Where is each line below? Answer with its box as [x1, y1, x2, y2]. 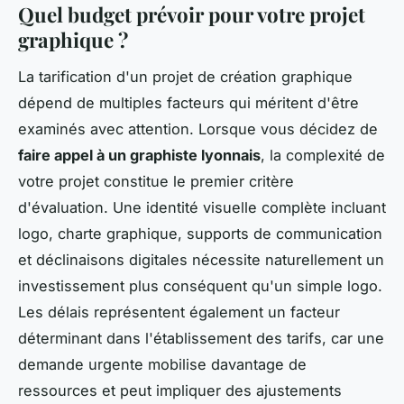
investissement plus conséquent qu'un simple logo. [18, 277, 382, 296]
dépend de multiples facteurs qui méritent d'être [18, 94, 359, 113]
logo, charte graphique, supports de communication [18, 225, 382, 243]
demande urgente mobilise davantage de [18, 355, 307, 374]
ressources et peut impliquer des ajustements [18, 381, 342, 400]
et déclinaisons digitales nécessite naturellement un [18, 251, 384, 270]
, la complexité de [261, 146, 385, 165]
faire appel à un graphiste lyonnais [18, 146, 261, 165]
